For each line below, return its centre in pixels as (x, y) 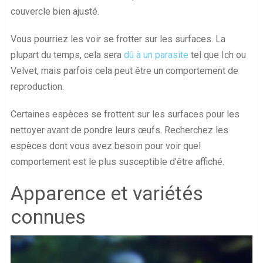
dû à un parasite (156, 55)
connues (48, 217)
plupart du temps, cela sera (67, 55)
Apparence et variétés (107, 193)
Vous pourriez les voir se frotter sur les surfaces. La (118, 39)
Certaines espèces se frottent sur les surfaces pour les (125, 114)
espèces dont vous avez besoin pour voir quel (105, 146)
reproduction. (37, 87)
